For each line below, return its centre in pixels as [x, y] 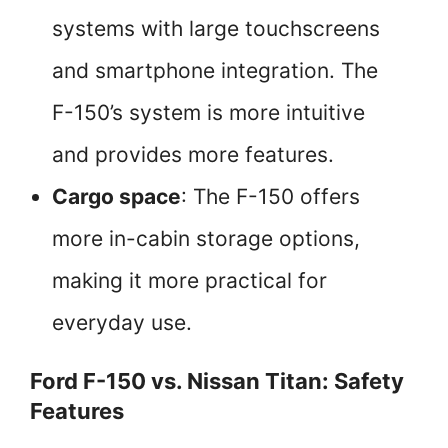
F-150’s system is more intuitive [208, 113]
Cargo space [116, 197]
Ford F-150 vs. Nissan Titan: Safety [217, 381]
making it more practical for [189, 281]
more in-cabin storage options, [206, 239]
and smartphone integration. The [215, 71]
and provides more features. [193, 155]
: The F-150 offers [270, 197]
